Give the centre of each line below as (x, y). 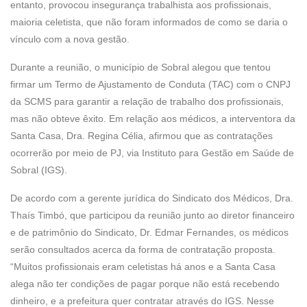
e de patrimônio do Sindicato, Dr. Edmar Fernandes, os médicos (149, 232)
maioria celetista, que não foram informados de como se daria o (149, 22)
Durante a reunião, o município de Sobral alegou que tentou (140, 67)
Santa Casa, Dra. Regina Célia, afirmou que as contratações (142, 136)
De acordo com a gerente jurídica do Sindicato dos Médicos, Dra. (152, 198)
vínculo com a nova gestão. (70, 39)
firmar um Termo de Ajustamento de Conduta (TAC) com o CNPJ (150, 84)
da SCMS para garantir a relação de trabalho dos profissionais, (147, 101)
